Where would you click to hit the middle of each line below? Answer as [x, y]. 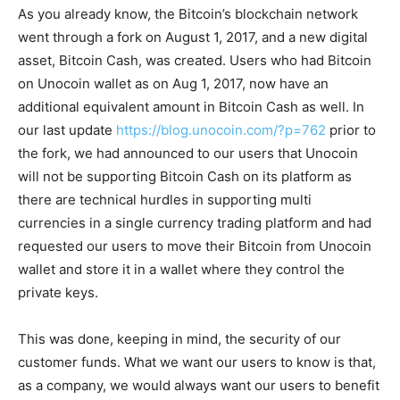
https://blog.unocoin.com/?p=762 [221, 130]
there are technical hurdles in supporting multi [165, 200]
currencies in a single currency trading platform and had [195, 223]
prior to [351, 130]
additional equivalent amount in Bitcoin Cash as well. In [191, 107]
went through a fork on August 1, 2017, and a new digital [193, 37]
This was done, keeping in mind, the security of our [179, 339]
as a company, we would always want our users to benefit [199, 386]
